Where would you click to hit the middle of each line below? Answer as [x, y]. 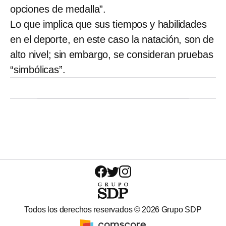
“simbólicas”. [38, 70]
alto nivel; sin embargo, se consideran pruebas [112, 55]
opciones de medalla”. [58, 9]
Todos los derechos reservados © [83, 210]
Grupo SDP [181, 210]
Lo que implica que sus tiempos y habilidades [108, 24]
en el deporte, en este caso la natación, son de [112, 40]
